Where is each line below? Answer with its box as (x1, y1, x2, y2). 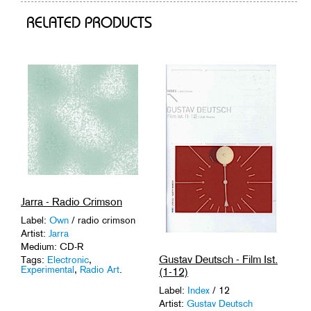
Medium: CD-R (21, 240, 83, 252)
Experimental (21, 263, 74, 275)
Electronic (47, 253, 89, 265)
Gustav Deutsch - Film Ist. (159, 252, 278, 266)
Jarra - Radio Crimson (21, 194, 122, 208)
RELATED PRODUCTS (26, 15, 152, 31)
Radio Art (80, 263, 119, 275)
